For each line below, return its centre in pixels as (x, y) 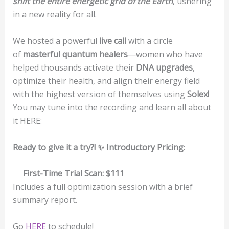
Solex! (197, 94)
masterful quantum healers (75, 54)
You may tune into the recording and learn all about (112, 107)
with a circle (149, 41)
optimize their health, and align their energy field (106, 81)
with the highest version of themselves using (99, 94)
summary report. (45, 200)
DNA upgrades (164, 67)
